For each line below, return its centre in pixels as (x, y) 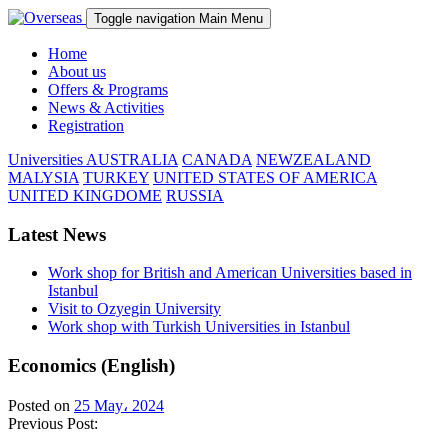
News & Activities (106, 107)
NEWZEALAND (313, 159)
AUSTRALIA (132, 159)
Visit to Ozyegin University (134, 309)
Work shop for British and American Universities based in (230, 273)
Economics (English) (91, 366)
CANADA (217, 159)
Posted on (41, 405)
